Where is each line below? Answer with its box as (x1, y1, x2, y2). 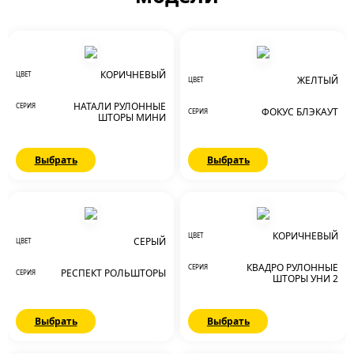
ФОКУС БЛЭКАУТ (262, 105, 338, 119)
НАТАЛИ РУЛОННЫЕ (73, 100, 166, 113)
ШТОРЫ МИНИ (97, 111, 166, 124)
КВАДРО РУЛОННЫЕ (247, 261, 338, 274)
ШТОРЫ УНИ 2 (273, 272, 338, 285)
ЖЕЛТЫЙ (297, 73, 338, 87)
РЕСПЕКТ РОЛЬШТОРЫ (60, 266, 166, 280)
